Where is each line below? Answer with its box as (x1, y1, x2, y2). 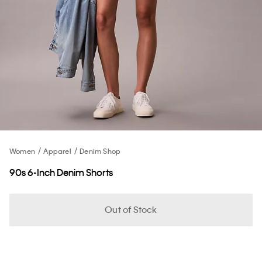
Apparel (43, 146, 71, 156)
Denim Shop (80, 146, 121, 156)
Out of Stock (105, 204, 157, 216)
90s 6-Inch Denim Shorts (9, 166, 113, 178)
